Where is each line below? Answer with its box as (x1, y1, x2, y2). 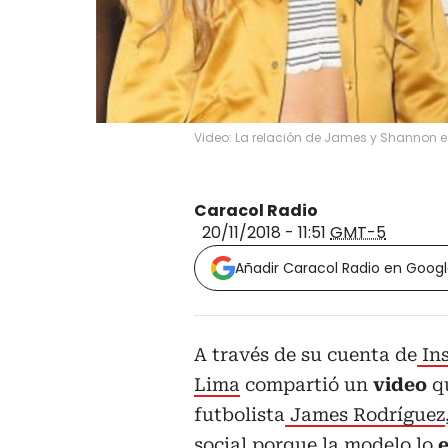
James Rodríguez (285, 403, 445, 425)
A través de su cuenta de (194, 343, 417, 365)
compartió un (240, 373, 373, 395)
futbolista (194, 403, 285, 425)
